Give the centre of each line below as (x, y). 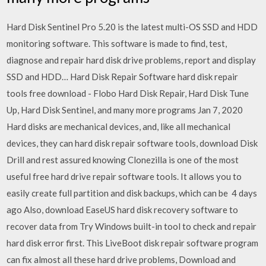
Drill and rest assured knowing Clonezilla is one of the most (123, 159)
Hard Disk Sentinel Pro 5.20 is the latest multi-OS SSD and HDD (132, 26)
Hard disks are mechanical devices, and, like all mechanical (119, 126)
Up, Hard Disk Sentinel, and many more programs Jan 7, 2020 (125, 110)
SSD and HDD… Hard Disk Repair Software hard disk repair (123, 76)
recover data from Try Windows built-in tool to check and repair (132, 226)
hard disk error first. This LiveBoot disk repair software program (133, 243)
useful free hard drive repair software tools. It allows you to (124, 176)
